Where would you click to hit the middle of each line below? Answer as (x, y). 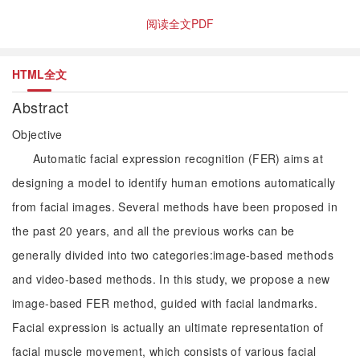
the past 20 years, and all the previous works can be (153, 231)
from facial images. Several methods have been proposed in (175, 207)
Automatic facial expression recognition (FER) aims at (178, 158)
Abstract (43, 107)
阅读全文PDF (180, 23)
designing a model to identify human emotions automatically (174, 182)
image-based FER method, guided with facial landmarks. (165, 303)
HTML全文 (39, 74)
